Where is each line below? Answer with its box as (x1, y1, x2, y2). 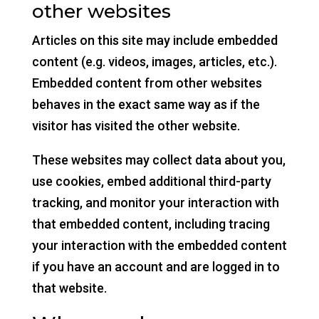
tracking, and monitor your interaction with (31, 195, 279, 210)
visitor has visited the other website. (31, 118, 240, 133)
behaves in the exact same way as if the (31, 97, 260, 112)
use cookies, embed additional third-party (31, 174, 271, 189)
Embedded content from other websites (31, 75, 262, 90)
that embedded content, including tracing (31, 216, 270, 231)
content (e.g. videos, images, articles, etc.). (31, 54, 277, 69)
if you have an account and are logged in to (31, 259, 280, 274)
